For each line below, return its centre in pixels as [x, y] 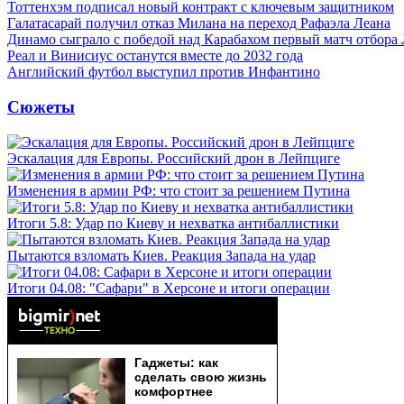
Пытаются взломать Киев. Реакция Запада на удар [161, 255]
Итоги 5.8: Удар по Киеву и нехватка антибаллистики [173, 223]
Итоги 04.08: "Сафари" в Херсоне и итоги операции [169, 288]
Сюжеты [41, 106]
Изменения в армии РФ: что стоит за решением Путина [179, 190]
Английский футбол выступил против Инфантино [164, 72]
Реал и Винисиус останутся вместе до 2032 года [155, 56]
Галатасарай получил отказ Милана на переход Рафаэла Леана [199, 23]
